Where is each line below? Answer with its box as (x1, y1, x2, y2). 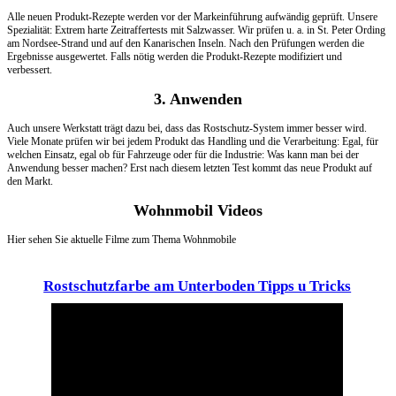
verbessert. (7, 64, 52, 77)
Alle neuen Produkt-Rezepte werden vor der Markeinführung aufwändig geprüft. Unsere (7, 11, 377, 24)
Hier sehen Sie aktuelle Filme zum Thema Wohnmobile (7, 232, 236, 246)
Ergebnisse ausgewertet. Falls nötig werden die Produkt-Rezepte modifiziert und (7, 50, 342, 64)
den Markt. (7, 174, 53, 187)
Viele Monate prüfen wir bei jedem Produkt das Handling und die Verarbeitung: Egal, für (7, 134, 378, 148)
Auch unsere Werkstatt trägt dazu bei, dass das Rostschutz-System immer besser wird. (7, 121, 367, 134)
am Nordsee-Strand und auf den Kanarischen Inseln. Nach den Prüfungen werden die (7, 37, 364, 50)
